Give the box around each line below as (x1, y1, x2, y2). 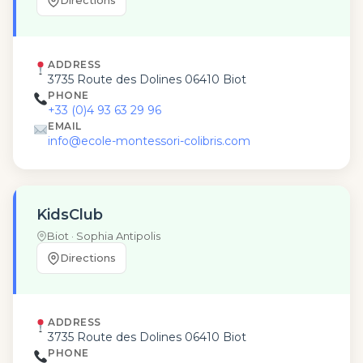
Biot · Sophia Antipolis (47, 229, 160, 242)
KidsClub (36, 206, 103, 224)
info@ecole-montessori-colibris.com (48, 134, 251, 148)
